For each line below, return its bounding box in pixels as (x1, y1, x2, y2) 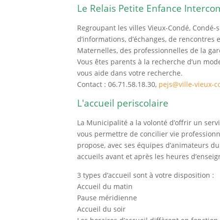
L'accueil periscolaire (77, 96, 168, 109)
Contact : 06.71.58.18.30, (77, 79, 159, 89)
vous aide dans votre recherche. (77, 68, 183, 78)
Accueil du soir (77, 204, 126, 214)
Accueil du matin (77, 181, 133, 191)
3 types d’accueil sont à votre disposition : (77, 170, 214, 180)
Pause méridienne (77, 192, 137, 202)
